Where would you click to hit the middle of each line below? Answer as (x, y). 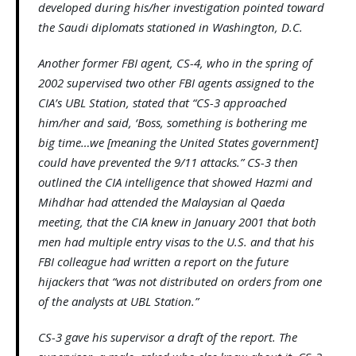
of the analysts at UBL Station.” (118, 302)
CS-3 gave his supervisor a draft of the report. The (168, 337)
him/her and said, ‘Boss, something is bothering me (172, 123)
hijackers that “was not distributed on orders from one (180, 282)
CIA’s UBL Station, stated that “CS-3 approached (163, 103)
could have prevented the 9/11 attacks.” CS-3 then (168, 163)
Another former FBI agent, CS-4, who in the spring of (175, 63)
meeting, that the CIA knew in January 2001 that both (177, 222)
